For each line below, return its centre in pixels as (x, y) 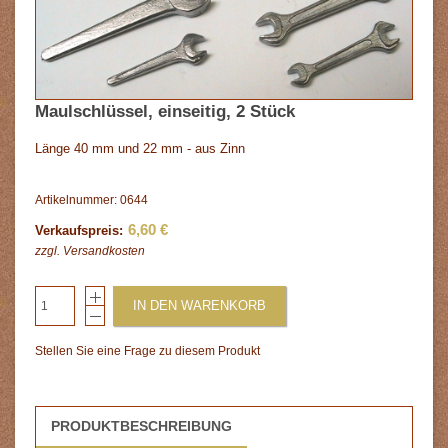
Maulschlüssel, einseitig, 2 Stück (165, 111)
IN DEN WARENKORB (199, 305)
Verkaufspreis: (79, 230)
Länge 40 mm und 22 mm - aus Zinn (140, 148)
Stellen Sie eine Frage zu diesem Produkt (147, 350)
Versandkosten (104, 250)
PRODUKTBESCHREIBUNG (141, 425)
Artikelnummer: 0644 (91, 199)
